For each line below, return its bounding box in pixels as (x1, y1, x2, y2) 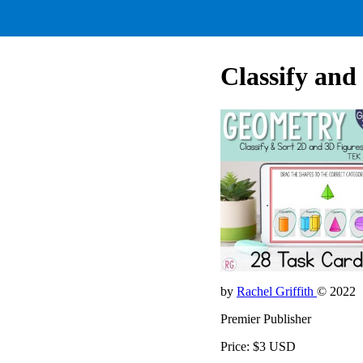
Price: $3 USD (220, 339, 296, 353)
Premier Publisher (220, 311, 311, 326)
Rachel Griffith (237, 284, 317, 298)
